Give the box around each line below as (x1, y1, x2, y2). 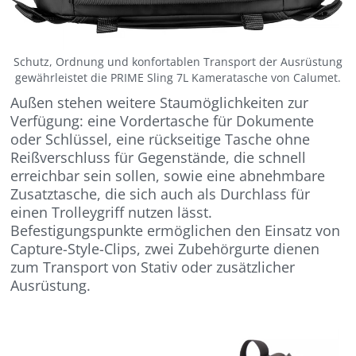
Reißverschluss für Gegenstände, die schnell (10, 147, 307, 167)
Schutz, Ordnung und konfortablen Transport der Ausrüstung (14, 53, 342, 69)
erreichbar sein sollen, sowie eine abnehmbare (10, 165, 326, 185)
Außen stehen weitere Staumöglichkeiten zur (10, 92, 309, 112)
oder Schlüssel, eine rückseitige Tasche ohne (10, 129, 311, 149)
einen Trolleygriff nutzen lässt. (10, 202, 213, 222)
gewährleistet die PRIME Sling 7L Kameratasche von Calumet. (15, 69, 341, 85)
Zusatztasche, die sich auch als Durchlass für (10, 184, 311, 203)
